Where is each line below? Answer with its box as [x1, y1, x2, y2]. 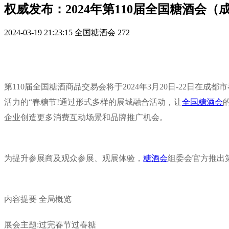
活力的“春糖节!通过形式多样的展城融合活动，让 [4, 97, 182, 106]
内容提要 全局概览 [4, 194, 72, 203]
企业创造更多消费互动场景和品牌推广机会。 [4, 112, 168, 122]
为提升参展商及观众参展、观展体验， [4, 153, 143, 163]
